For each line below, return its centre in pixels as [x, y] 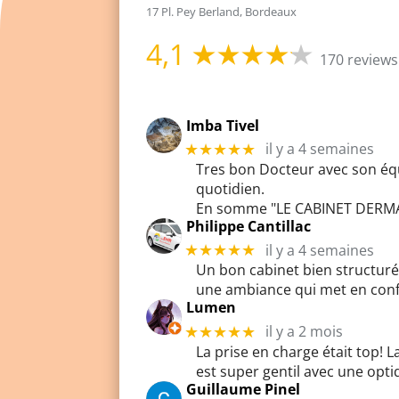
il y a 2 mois [304, 332]
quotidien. [231, 188]
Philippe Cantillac [249, 226]
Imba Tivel [223, 125]
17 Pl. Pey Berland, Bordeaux [222, 12]
